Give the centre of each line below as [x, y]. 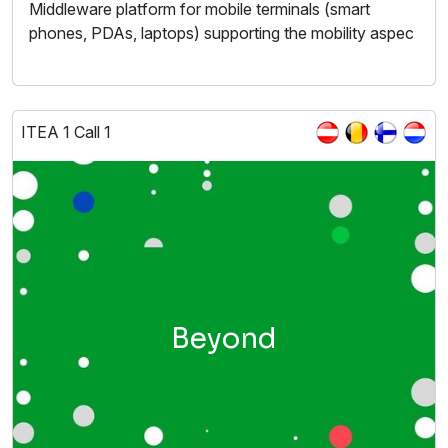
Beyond [224, 338]
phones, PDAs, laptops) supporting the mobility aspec [221, 33]
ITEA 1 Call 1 [66, 132]
